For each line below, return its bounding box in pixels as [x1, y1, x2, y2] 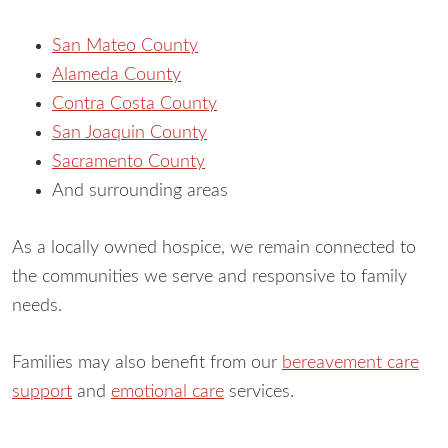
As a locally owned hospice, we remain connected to [12, 239, 416, 257]
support [12, 383, 72, 401]
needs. [12, 297, 62, 315]
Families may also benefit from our [12, 354, 282, 372]
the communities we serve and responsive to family [12, 268, 407, 286]
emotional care [111, 383, 224, 401]
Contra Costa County [52, 95, 217, 113]
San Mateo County [52, 37, 198, 55]
